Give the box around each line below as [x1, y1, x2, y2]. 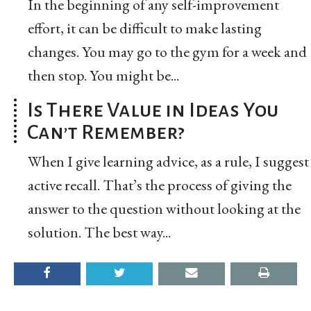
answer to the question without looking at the [28, 198, 301, 219]
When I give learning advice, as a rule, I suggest [28, 151, 309, 171]
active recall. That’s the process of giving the [28, 174, 292, 195]
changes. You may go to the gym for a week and [28, 41, 307, 62]
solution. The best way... [28, 221, 171, 242]
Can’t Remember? [27, 120, 185, 143]
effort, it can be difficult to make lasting [28, 17, 262, 38]
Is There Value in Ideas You [27, 98, 278, 121]
